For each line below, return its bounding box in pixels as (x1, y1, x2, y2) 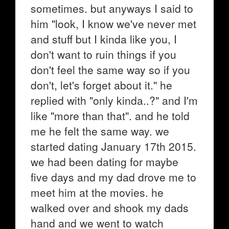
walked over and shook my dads (31, 200, 189, 215)
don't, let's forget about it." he (31, 77, 172, 93)
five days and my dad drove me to (31, 169, 196, 185)
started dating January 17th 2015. (31, 139, 196, 154)
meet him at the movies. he (31, 185, 164, 200)
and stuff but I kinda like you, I (31, 31, 177, 47)
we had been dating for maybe (31, 154, 178, 169)
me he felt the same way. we (31, 123, 169, 139)
